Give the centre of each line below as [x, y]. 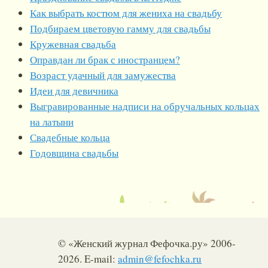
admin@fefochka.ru [160, 259]
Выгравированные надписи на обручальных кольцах [145, 106]
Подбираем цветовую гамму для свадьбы [120, 29]
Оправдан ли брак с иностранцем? [105, 60]
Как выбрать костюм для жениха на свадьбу [126, 13]
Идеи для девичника [74, 91]
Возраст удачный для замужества [103, 75]
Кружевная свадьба [73, 44]
